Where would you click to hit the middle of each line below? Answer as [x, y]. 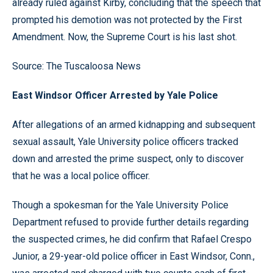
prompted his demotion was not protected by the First [127, 20]
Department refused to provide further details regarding [130, 222]
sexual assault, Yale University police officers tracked [125, 142]
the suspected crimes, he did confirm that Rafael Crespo [132, 239]
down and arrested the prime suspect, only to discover [128, 159]
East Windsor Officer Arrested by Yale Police [115, 95]
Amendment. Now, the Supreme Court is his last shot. [125, 37]
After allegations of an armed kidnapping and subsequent [134, 125]
